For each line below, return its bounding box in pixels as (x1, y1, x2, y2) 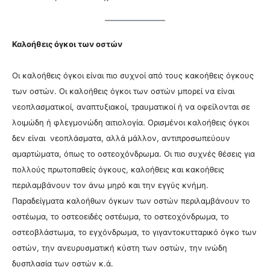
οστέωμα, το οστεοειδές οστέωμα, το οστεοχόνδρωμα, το (12, 212, 229, 222)
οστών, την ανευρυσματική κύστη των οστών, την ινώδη (12, 243, 227, 253)
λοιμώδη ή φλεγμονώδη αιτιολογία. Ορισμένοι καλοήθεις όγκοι (12, 118, 249, 128)
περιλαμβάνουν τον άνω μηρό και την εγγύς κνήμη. (12, 180, 209, 190)
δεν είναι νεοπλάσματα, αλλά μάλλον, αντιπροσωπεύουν (12, 133, 230, 143)
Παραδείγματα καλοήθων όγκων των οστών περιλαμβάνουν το (12, 196, 250, 206)
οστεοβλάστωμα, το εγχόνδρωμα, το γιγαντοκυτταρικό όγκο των (12, 227, 257, 237)
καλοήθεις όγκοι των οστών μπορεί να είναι (69, 86, 234, 96)
